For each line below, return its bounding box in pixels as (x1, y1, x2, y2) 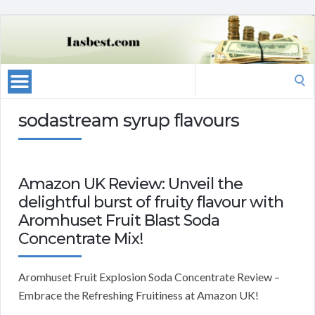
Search (194, 65, 226, 79)
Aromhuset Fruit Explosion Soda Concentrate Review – (18, 270, 280, 284)
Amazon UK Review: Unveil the (18, 174, 243, 194)
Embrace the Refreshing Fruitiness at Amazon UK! (18, 288, 259, 302)
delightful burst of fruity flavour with (18, 193, 283, 212)
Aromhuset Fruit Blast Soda (18, 211, 219, 231)
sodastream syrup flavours (18, 110, 239, 131)
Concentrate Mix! (18, 229, 143, 249)
